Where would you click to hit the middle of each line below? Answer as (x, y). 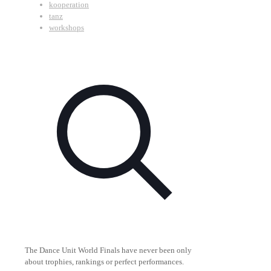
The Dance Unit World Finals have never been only (108, 250)
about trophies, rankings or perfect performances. (104, 262)
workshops (67, 28)
